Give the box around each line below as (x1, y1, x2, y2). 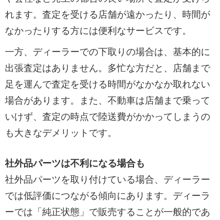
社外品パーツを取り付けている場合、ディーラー (4, 174, 210, 185)
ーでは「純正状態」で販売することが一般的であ (4, 206, 210, 217)
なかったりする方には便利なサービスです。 (4, 26, 192, 36)
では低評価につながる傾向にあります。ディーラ (4, 190, 210, 201)
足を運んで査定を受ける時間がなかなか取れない (4, 79, 210, 89)
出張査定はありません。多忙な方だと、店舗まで (4, 62, 210, 73)
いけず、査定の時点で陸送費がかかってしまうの (4, 111, 210, 122)
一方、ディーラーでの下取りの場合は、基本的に (4, 46, 210, 57)
